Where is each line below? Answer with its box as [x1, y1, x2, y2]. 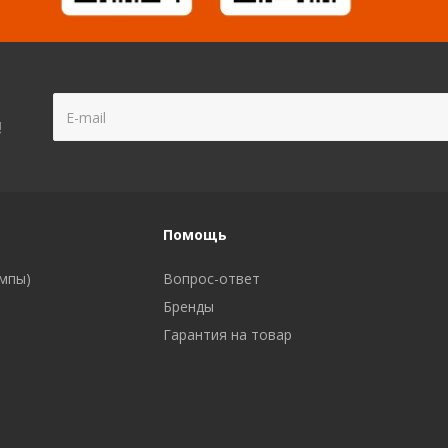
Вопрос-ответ [162, 269, 260, 289]
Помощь [162, 225, 227, 245]
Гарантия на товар [162, 325, 292, 345]
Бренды [162, 297, 214, 317]
